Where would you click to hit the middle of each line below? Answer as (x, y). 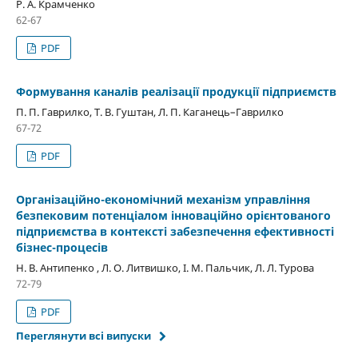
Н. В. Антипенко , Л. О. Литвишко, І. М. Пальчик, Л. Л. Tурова (165, 267)
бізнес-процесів (62, 247)
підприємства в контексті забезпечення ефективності (175, 231)
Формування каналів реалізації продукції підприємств (176, 91)
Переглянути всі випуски (83, 335)
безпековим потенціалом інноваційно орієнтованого (173, 215)
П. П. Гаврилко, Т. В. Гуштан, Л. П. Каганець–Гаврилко (149, 111)
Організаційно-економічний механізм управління (163, 199)
